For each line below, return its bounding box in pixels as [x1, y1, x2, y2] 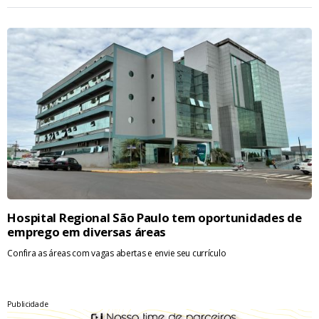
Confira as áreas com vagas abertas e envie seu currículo [7, 247, 226, 260]
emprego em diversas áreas [7, 224, 167, 241]
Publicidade [7, 299, 48, 310]
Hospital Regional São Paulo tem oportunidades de [7, 209, 302, 226]
